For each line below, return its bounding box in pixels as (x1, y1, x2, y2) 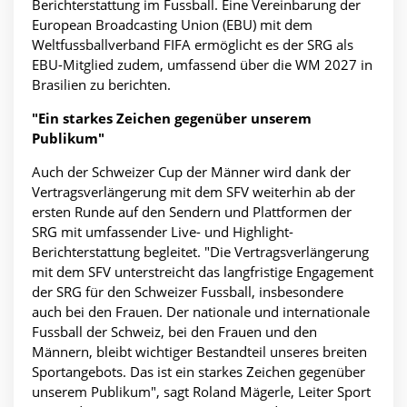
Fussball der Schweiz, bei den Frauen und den (32, 323, 317, 342)
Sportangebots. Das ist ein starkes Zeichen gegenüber (32, 362, 365, 382)
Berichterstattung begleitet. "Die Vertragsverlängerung (32, 243, 369, 262)
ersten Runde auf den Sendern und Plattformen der (32, 203, 352, 222)
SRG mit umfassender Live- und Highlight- (32, 223, 293, 242)
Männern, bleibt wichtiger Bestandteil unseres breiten (32, 342, 367, 362)
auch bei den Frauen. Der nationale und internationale (32, 303, 370, 322)
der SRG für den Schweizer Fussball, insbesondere (32, 283, 343, 302)
